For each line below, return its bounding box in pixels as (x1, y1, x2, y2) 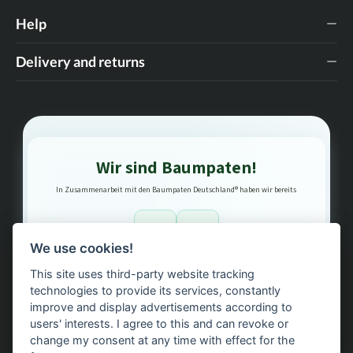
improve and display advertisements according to (30, 300, 293, 314)
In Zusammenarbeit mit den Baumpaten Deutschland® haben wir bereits (56, 184, 297, 195)
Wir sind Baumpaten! (95, 155, 258, 178)
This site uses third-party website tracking (30, 267, 255, 281)
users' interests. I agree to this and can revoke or (30, 317, 289, 331)
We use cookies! (30, 240, 134, 257)
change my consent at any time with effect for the (30, 333, 295, 347)
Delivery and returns (16, 53, 145, 71)
